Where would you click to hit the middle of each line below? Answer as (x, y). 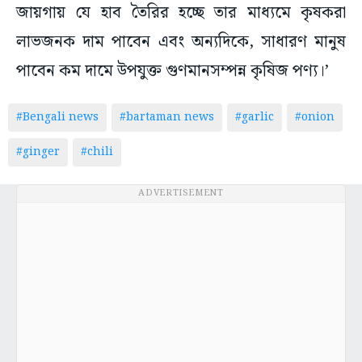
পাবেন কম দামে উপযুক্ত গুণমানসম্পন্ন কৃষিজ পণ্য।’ (173, 72)
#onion (315, 118)
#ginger (38, 152)
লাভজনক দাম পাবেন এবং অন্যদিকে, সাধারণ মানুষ (181, 42)
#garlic (255, 118)
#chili (97, 152)
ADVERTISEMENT (181, 194)
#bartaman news (167, 118)
